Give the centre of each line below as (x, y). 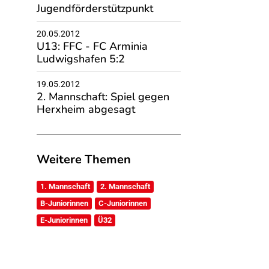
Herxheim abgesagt (86, 109)
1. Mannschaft (65, 186)
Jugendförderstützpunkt (95, 8)
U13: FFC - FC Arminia (92, 46)
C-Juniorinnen (122, 203)
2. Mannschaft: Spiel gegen (103, 97)
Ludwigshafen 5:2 (80, 59)
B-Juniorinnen (64, 203)
